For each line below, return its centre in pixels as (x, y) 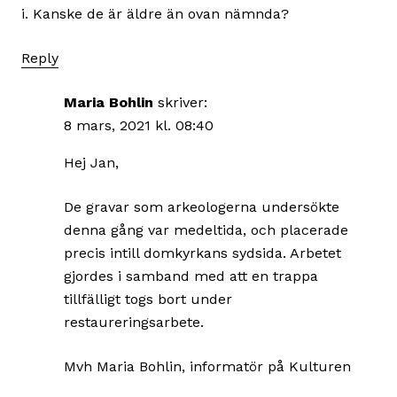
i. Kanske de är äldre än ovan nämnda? (155, 14)
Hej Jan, (91, 163)
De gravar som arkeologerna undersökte (202, 207)
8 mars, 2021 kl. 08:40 (139, 126)
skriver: (183, 103)
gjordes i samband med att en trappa (191, 276)
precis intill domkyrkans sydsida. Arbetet (202, 253)
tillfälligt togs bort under (148, 300)
